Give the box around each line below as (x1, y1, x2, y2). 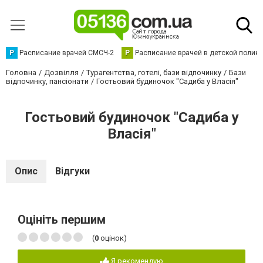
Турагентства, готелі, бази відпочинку (86, 68, 221, 77)
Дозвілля (44, 68, 79, 77)
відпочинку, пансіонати (6, 77, 89, 86)
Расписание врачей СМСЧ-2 (19, 49, 114, 57)
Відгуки (55, 166, 90, 177)
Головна (6, 68, 36, 77)
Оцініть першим (18, 213, 106, 227)
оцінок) (99, 234, 127, 242)
